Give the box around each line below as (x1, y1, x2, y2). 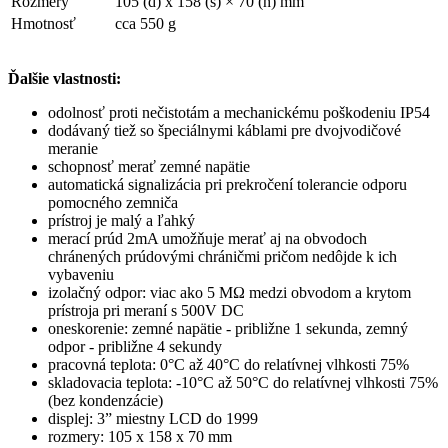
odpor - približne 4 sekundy (48, 338, 222, 356)
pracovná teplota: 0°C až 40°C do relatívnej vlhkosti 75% (48, 356, 409, 374)
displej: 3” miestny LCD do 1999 (48, 410, 258, 428)
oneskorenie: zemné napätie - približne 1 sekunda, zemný (48, 320, 408, 338)
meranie (48, 140, 98, 158)
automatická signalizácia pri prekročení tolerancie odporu (48, 176, 407, 194)
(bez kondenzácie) (48, 392, 163, 410)
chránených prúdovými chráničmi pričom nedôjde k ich (48, 248, 397, 266)
